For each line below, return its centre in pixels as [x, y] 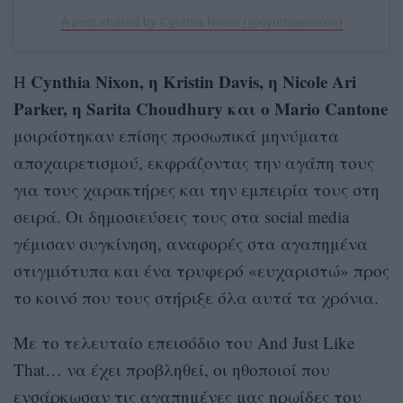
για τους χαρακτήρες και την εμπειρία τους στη [197, 190]
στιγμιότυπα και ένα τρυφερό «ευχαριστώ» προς [201, 271]
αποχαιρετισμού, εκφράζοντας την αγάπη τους [194, 163]
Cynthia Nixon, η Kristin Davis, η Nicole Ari [193, 82]
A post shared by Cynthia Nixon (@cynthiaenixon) [201, 22]
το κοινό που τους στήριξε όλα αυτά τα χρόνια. [196, 298]
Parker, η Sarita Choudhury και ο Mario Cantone [201, 109]
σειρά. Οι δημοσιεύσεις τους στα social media [181, 217]
